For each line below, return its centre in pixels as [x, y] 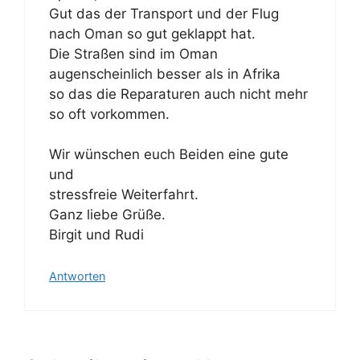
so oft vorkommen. [109, 114]
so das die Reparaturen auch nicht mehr [178, 94]
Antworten [77, 276]
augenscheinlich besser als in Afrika [165, 74]
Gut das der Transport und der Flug [164, 13]
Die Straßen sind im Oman [133, 53]
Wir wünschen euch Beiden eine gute [169, 155]
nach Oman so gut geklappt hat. [152, 33]
